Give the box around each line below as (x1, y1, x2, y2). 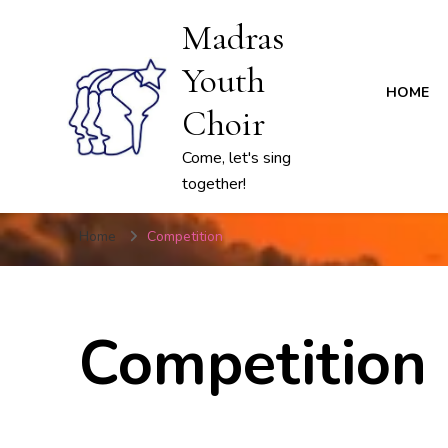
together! (182, 173, 247, 195)
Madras (182, 16, 285, 59)
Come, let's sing (182, 147, 292, 169)
